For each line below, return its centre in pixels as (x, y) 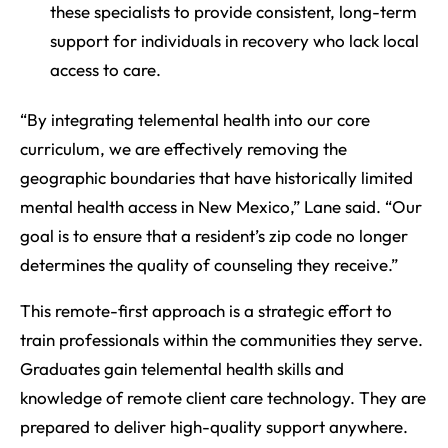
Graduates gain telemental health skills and (182, 369)
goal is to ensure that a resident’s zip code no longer (214, 236)
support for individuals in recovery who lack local (234, 41)
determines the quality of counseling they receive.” (209, 265)
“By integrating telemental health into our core (195, 120)
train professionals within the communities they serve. (221, 340)
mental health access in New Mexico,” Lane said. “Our (221, 207)
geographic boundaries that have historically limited (216, 178)
